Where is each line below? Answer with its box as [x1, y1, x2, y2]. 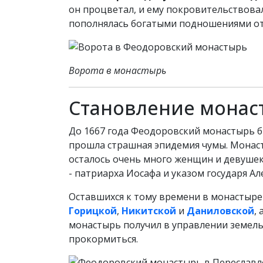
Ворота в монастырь [69, 64, 166, 77]
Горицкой [69, 204, 117, 217]
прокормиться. [69, 232, 138, 245]
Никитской [122, 204, 176, 217]
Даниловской [187, 204, 254, 217]
